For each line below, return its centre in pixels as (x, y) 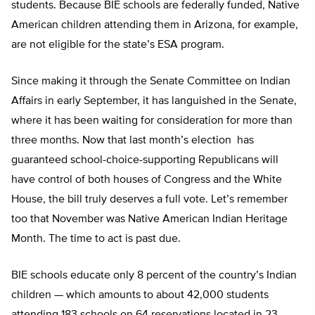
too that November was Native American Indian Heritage (149, 220)
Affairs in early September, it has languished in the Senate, (154, 102)
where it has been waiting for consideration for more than (152, 121)
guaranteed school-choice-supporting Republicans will (145, 161)
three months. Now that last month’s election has (133, 141)
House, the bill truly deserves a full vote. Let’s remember (149, 200)
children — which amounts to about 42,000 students (140, 296)
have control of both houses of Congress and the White (147, 180)
